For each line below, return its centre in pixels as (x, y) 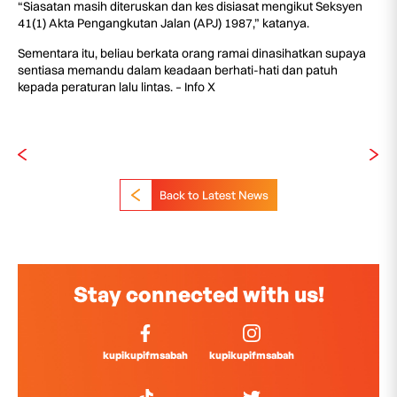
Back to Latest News (214, 195)
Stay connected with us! (198, 294)
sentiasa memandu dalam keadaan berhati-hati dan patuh (178, 70)
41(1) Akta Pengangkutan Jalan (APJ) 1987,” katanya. (163, 23)
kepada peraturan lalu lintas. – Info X (117, 87)
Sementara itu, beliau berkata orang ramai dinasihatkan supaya (192, 53)
